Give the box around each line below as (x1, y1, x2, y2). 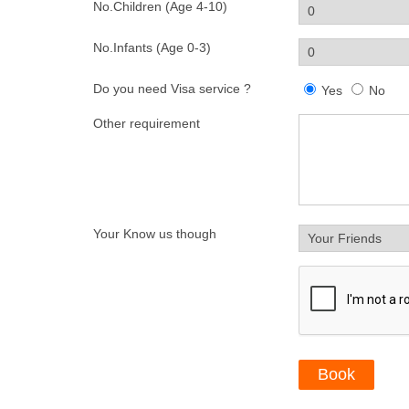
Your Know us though (93, 225, 216, 241)
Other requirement (93, 115, 200, 131)
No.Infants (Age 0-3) (93, 39, 211, 55)
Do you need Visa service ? (93, 80, 251, 96)
